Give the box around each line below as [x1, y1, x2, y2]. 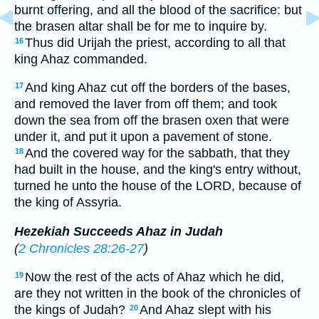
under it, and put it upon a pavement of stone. [14, 130, 272, 145]
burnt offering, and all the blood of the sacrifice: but [14, 2, 302, 17]
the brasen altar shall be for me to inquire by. [14, 19, 267, 33]
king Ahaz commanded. [14, 51, 147, 66]
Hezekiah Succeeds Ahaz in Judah [14, 224, 223, 239]
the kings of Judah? [14, 303, 129, 318]
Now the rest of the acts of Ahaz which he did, [25, 270, 284, 285]
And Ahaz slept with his [140, 303, 271, 318]
